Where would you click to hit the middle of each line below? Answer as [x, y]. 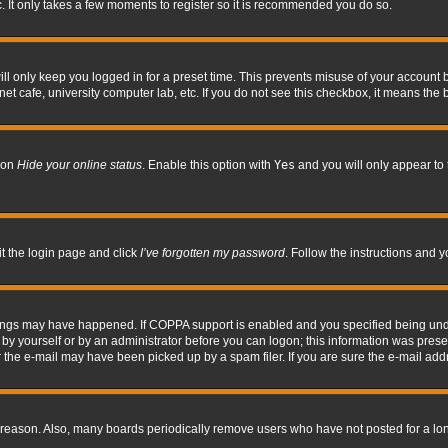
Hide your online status [79, 165]
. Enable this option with [208, 165]
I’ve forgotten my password [212, 253]
